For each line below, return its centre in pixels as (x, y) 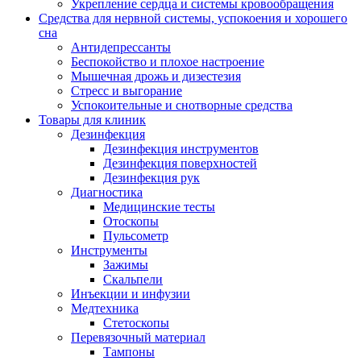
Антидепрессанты (121, 48)
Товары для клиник (92, 120)
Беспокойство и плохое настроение (168, 62)
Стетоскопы (136, 323)
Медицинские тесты (159, 207)
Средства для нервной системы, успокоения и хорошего (193, 19)
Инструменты (109, 251)
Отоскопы (131, 222)
